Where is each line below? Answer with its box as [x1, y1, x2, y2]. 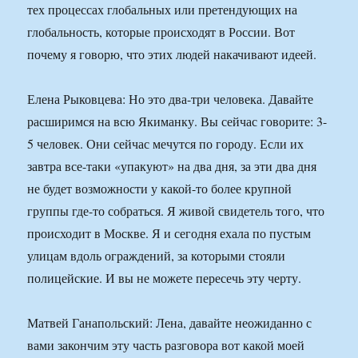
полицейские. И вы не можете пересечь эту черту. [27, 269, 302, 287]
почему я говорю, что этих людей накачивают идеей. [27, 46, 317, 63]
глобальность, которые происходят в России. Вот [27, 23, 296, 41]
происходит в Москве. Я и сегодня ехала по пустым [27, 225, 312, 242]
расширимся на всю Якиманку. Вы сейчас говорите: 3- [27, 113, 328, 130]
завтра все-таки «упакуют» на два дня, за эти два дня [27, 157, 317, 175]
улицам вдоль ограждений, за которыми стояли [27, 247, 286, 265]
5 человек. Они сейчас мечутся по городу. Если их [27, 135, 304, 153]
